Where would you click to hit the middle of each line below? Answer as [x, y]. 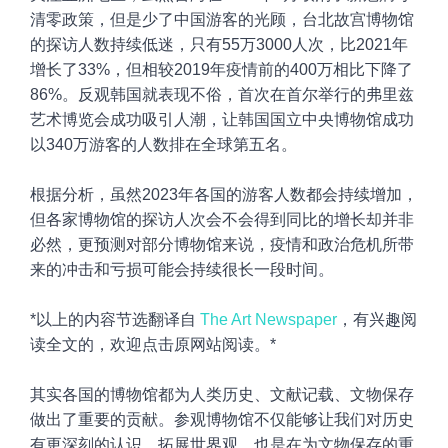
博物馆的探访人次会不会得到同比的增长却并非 [246, 220]
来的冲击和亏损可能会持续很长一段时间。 [184, 270]
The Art [227, 320]
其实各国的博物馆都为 [110, 395]
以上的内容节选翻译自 [118, 320]
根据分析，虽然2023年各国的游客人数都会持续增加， [224, 195]
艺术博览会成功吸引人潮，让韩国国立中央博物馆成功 [222, 120]
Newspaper [296, 320]
